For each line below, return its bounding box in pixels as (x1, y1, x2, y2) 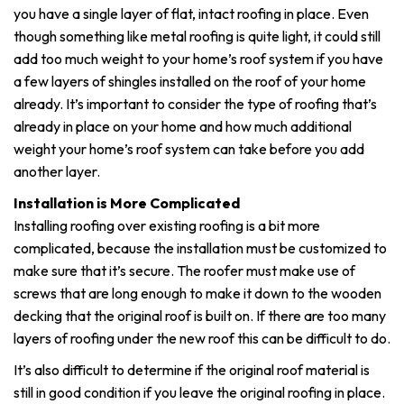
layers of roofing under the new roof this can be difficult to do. (14, 329, 390, 347)
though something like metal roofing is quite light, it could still (14, 27, 381, 45)
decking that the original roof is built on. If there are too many (14, 307, 386, 325)
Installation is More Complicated (14, 194, 240, 212)
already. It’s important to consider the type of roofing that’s (14, 95, 377, 113)
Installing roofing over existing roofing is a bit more (14, 216, 320, 234)
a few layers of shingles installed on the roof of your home (14, 72, 366, 90)
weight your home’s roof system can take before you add (14, 140, 364, 158)
